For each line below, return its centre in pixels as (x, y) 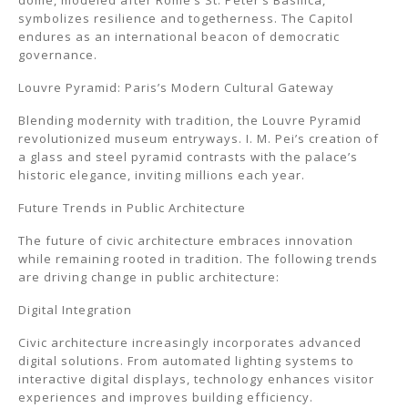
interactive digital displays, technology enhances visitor (196, 379)
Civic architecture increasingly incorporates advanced (190, 342)
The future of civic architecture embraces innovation (186, 240)
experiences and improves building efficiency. (166, 397)
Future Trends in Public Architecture (132, 208)
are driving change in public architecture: (149, 277)
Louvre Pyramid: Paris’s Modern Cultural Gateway (176, 87)
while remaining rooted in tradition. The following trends (198, 259)
